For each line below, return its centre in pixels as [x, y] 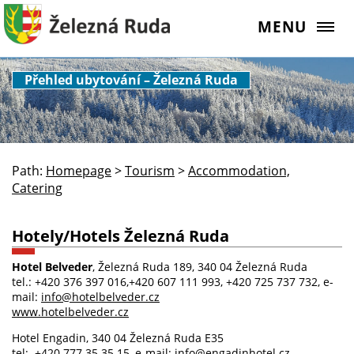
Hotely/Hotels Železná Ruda [121, 235]
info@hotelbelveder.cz [100, 296]
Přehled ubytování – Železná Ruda [131, 80]
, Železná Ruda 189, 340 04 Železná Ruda [200, 266]
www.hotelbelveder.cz [70, 311]
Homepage [79, 171]
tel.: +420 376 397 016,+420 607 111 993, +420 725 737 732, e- [173, 281]
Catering [37, 188]
